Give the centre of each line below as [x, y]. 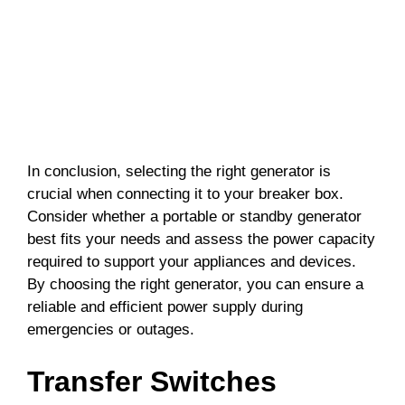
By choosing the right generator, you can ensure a [195, 285]
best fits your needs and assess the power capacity [201, 240]
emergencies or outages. [111, 330]
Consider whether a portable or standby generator [194, 217]
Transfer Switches [152, 381]
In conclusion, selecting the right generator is [179, 172]
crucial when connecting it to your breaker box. [185, 194]
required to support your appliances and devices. [192, 262]
